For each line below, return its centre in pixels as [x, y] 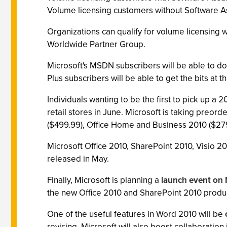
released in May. [78, 159]
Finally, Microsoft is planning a [104, 180]
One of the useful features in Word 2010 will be [136, 214]
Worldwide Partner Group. [96, 44]
